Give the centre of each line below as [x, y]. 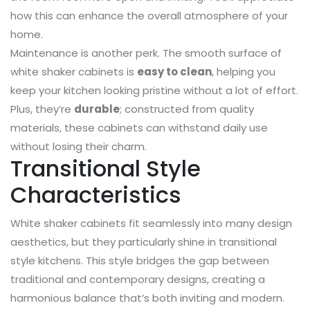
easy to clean [174, 72]
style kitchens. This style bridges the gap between [140, 261]
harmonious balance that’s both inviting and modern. [147, 298]
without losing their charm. [79, 147]
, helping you [244, 72]
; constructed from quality [187, 109]
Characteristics [96, 195]
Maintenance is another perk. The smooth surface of [146, 53]
